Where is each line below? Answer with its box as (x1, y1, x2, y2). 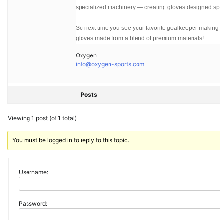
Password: (19, 200, 47, 207)
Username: (19, 168, 48, 176)
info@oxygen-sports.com (76, 60, 144, 68)
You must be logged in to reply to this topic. (12, 137, 130, 144)
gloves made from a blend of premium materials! (76, 35, 204, 42)
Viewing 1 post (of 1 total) (8, 114, 77, 122)
